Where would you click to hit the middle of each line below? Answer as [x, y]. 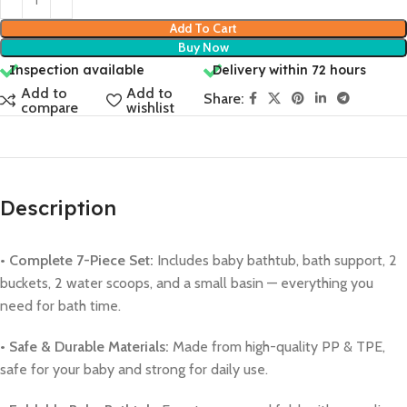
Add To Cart [203, 28]
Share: [223, 98]
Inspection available [77, 69]
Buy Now [203, 47]
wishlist [150, 107]
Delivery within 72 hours [289, 69]
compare [50, 107]
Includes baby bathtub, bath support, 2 [275, 260]
